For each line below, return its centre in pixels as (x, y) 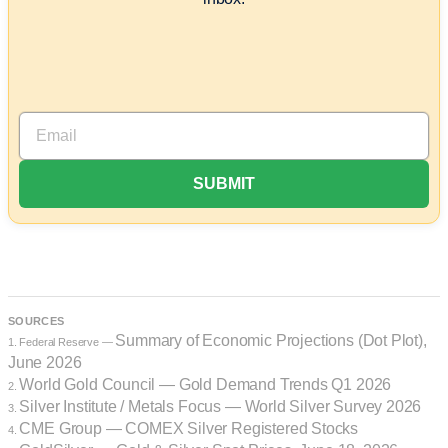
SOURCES (36, 320)
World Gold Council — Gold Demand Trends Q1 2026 (205, 384)
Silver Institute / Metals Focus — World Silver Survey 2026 (220, 406)
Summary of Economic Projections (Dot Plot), (271, 340)
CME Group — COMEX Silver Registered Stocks (189, 428)
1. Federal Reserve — (62, 341)
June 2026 (45, 362)
